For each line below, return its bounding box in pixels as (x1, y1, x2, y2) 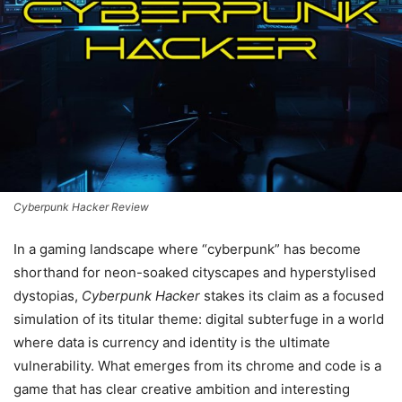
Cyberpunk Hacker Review (13, 200, 149, 214)
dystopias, (13, 287, 82, 304)
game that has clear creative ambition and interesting (13, 380, 350, 398)
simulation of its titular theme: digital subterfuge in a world (13, 310, 384, 328)
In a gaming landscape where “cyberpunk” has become (13, 240, 361, 258)
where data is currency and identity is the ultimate (13, 334, 330, 351)
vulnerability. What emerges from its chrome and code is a (13, 357, 381, 374)
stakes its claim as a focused (200, 287, 384, 304)
